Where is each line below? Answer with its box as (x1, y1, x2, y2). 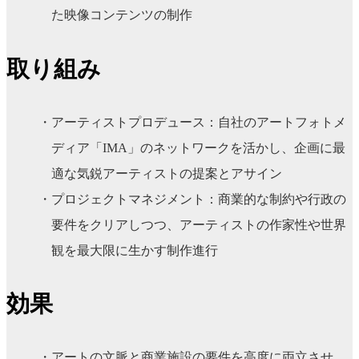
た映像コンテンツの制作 (51, 7, 192, 22)
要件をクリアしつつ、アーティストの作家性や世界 (51, 217, 346, 232)
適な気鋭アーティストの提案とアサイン (51, 166, 282, 180)
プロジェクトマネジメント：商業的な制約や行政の (51, 192, 346, 206)
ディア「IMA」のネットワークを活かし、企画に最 (51, 140, 345, 155)
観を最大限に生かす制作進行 (51, 243, 218, 257)
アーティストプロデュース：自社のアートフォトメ (51, 115, 346, 129)
